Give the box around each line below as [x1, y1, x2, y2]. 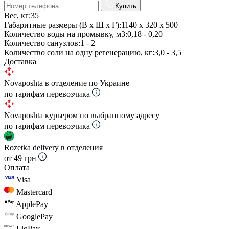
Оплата [4, 163, 30, 172]
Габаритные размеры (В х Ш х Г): [4, 20, 121, 29]
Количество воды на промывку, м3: [4, 29, 127, 38]
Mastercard [16, 187, 52, 196]
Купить [115, 2, 136, 10]
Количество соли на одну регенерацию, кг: [4, 48, 154, 57]
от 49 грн [4, 153, 36, 163]
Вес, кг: [4, 11, 31, 20]
